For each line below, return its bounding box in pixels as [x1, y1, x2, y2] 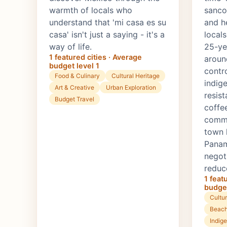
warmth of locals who [49, 5, 132, 16]
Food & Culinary [55, 72, 100, 80]
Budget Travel [55, 95, 95, 103]
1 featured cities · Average [49, 53, 142, 62]
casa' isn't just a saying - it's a [49, 29, 165, 40]
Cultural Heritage [111, 72, 160, 80]
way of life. [49, 42, 92, 52]
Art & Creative [55, 84, 95, 92]
